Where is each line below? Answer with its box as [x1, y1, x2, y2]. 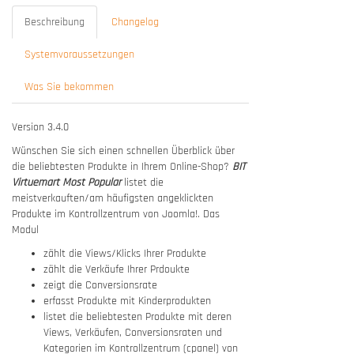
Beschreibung [24, 15, 85, 29]
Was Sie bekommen [24, 80, 114, 94]
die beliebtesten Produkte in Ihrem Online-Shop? [12, 160, 232, 174]
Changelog [111, 15, 159, 29]
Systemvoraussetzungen [24, 47, 134, 62]
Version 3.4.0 [12, 120, 69, 134]
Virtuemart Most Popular [12, 175, 121, 190]
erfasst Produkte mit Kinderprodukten [43, 294, 211, 308]
